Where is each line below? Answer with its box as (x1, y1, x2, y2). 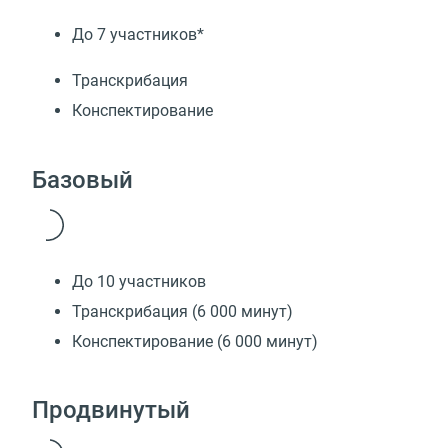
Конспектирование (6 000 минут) (72, 331, 318, 351)
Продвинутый (32, 396, 190, 425)
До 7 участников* (72, 25, 204, 45)
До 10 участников (72, 271, 206, 291)
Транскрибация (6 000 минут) (72, 301, 293, 321)
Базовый (32, 165, 133, 194)
